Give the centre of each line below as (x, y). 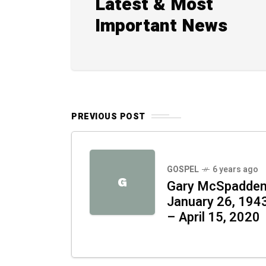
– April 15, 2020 (213, 217)
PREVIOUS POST (108, 116)
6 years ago (235, 170)
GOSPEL (183, 170)
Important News (161, 26)
